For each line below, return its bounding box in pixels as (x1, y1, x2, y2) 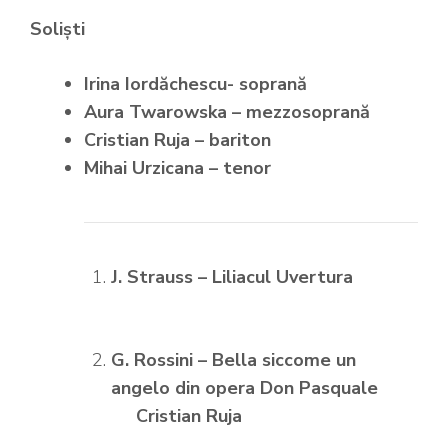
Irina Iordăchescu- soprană (84, 72, 307, 96)
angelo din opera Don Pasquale (111, 376, 413, 400)
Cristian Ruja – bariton (84, 128, 271, 152)
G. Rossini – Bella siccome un (111, 348, 356, 372)
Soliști (30, 17, 85, 41)
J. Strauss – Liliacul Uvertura (111, 265, 353, 289)
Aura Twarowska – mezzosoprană (84, 100, 370, 124)
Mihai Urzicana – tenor (84, 156, 271, 180)
